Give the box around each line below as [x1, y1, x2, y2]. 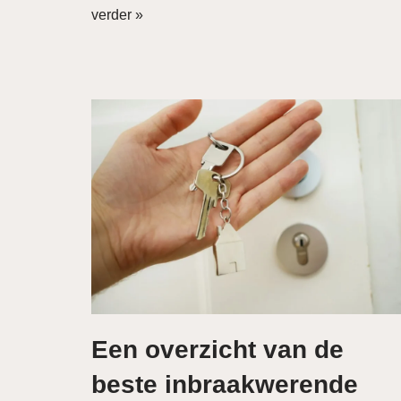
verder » [91, 7, 143, 22]
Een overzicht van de [91, 336, 344, 363]
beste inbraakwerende [91, 371, 358, 398]
